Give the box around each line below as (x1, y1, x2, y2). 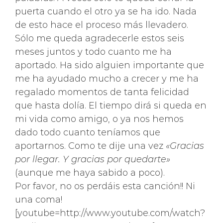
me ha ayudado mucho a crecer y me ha (15, 73, 199, 84)
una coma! (15, 194, 62, 205)
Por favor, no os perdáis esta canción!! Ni (15, 181, 195, 192)
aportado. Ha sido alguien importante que (15, 60, 204, 71)
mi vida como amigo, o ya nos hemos (15, 113, 184, 124)
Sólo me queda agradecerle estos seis (15, 33, 184, 44)
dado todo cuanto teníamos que (15, 127, 160, 138)
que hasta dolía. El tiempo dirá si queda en (15, 100, 207, 111)
